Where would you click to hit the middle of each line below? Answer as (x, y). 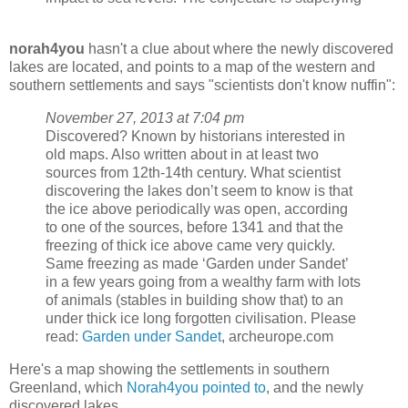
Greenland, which (68, 387)
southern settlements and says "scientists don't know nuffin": (202, 86)
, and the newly (315, 387)
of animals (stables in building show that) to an (194, 301)
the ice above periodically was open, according (197, 209)
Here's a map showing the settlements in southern (169, 369)
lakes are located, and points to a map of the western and (192, 67)
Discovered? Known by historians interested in (195, 137)
